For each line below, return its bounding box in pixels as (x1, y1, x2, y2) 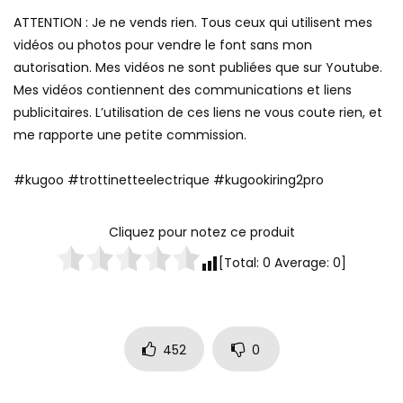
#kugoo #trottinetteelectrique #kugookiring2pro (13, 171, 324, 190)
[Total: (219, 253, 263, 272)
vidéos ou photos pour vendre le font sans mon (13, 36, 312, 55)
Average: (271, 253, 333, 272)
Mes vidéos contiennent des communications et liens (13, 81, 352, 100)
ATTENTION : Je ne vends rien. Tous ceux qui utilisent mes (13, 13, 372, 32)
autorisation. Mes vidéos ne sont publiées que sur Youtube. (13, 58, 382, 77)
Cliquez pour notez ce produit (108, 222, 295, 241)
